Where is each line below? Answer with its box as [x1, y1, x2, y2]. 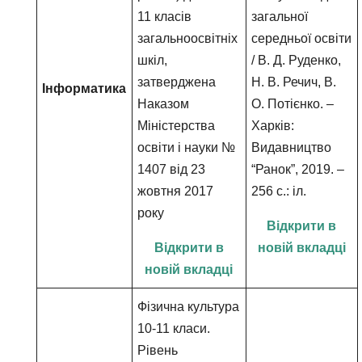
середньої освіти [251, 32, 352, 45]
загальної [251, 10, 309, 23]
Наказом [137, 97, 190, 111]
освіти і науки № [137, 141, 236, 154]
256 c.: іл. [251, 184, 307, 198]
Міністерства [137, 119, 216, 133]
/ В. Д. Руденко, [251, 53, 342, 67]
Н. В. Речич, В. [251, 75, 337, 89]
